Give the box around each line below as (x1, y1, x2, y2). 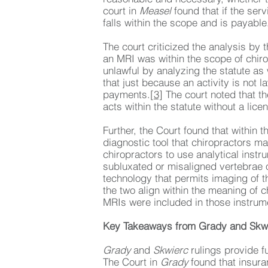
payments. (103, 90, 150, 100)
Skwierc (153, 245, 188, 256)
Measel (139, 6, 171, 17)
